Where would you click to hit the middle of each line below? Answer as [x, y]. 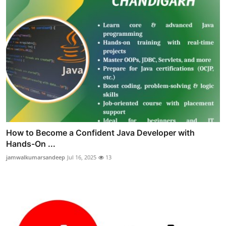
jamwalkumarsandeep [36, 157]
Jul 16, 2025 [82, 157]
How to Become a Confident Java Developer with [100, 132]
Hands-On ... [31, 144]
